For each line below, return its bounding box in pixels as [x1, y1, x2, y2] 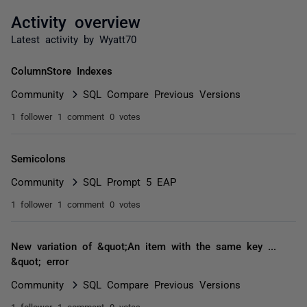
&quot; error [11, 256, 69, 266]
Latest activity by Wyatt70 [11, 34, 136, 44]
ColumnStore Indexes [11, 65, 112, 75]
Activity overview [11, 12, 140, 29]
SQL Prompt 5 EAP [83, 176, 176, 186]
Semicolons [11, 153, 66, 163]
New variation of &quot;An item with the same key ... [11, 241, 276, 251]
